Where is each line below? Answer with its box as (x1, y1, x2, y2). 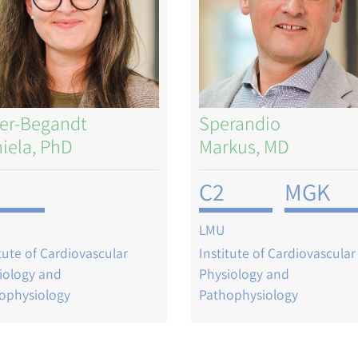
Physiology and (199, 265, 289, 284)
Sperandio (199, 109, 280, 136)
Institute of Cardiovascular (199, 244, 356, 263)
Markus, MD (199, 133, 289, 159)
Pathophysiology (199, 285, 298, 304)
